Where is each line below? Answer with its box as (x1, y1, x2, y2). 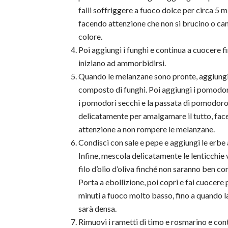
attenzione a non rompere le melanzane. (78, 124, 215, 134)
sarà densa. (78, 204, 117, 214)
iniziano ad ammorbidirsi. (78, 58, 166, 68)
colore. (78, 32, 103, 42)
